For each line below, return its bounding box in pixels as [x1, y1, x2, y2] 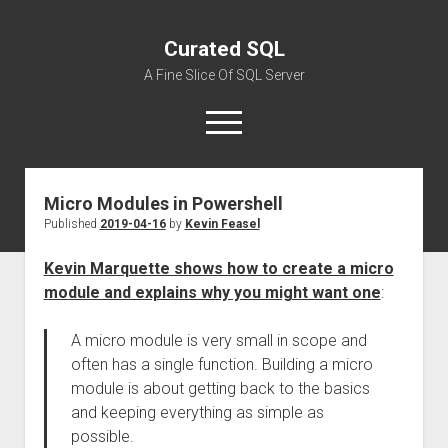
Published [43, 217, 100, 231]
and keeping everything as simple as [70, 403, 324, 422]
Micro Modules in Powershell [43, 193, 283, 214]
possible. [70, 427, 134, 446]
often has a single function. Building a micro [70, 355, 373, 374]
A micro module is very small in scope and [70, 331, 367, 350]
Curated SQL [163, 37, 285, 61]
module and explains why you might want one [43, 283, 381, 302]
